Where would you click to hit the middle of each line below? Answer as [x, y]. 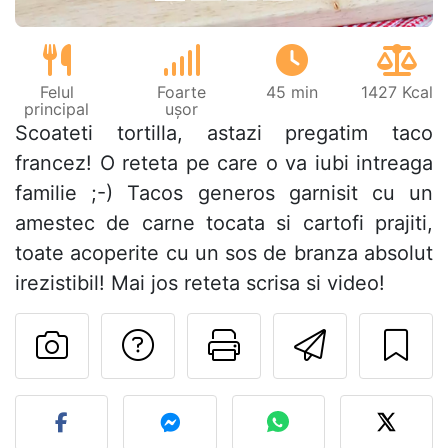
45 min [292, 92]
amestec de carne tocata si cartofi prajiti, [224, 223]
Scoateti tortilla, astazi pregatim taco [224, 133]
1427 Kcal [396, 92]
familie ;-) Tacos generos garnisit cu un [224, 193]
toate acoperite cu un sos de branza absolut [224, 253]
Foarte [182, 92]
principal [57, 109]
